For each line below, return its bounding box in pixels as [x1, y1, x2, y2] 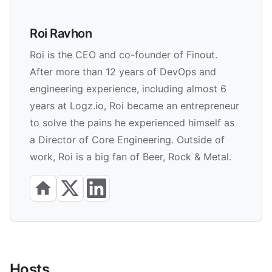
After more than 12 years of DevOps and [30, 65, 216, 78]
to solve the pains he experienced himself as [30, 116, 234, 129]
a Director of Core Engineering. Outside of [30, 133, 225, 146]
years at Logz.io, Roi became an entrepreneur [30, 99, 239, 112]
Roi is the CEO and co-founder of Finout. [30, 48, 217, 61]
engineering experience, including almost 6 [30, 82, 226, 95]
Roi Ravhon [30, 25, 92, 41]
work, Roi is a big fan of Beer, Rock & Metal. [30, 150, 231, 163]
